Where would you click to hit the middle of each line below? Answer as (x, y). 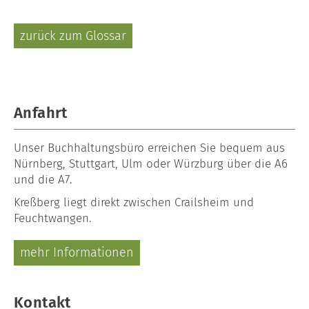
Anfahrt (41, 112)
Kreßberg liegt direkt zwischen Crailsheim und (134, 202)
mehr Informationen (77, 252)
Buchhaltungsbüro (96, 148)
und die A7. (43, 179)
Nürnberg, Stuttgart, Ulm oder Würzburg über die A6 (151, 163)
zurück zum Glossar (73, 36)
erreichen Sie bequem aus (215, 148)
